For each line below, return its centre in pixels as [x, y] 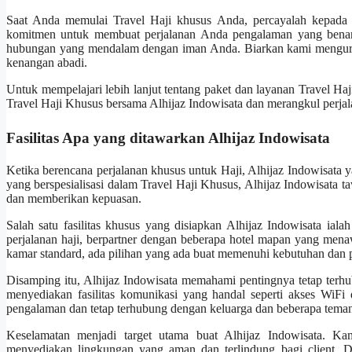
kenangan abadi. [47, 63]
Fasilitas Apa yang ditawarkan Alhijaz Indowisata [168, 138]
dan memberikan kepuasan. [74, 199]
